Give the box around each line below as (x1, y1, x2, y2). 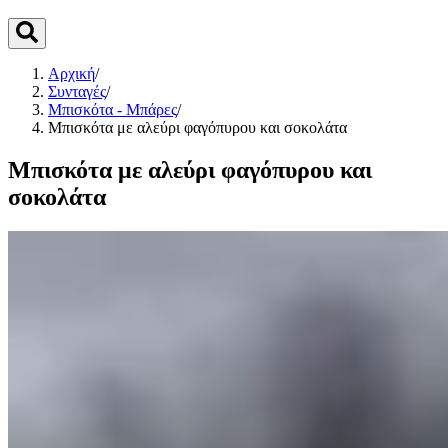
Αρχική (48, 65, 95, 83)
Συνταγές (48, 83, 106, 101)
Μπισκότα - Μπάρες (48, 101, 177, 119)
